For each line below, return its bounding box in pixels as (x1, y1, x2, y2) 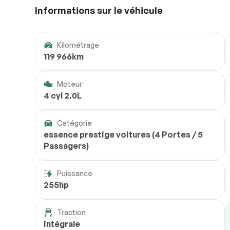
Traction (57, 208, 86, 217)
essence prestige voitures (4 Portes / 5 (44, 129, 203, 140)
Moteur (57, 80, 82, 89)
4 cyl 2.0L (44, 90, 82, 101)
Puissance (57, 169, 92, 178)
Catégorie (57, 119, 92, 128)
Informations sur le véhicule (35, 5, 163, 16)
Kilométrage (57, 41, 99, 50)
